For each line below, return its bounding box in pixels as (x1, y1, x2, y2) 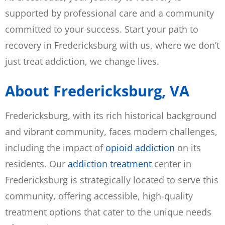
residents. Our (5, 157, 68, 170)
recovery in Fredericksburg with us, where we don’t (5, 39, 219, 52)
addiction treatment (68, 157, 152, 170)
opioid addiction (105, 141, 175, 154)
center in (152, 157, 191, 170)
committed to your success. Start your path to (5, 23, 198, 36)
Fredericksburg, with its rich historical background (5, 109, 216, 122)
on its (175, 141, 201, 154)
